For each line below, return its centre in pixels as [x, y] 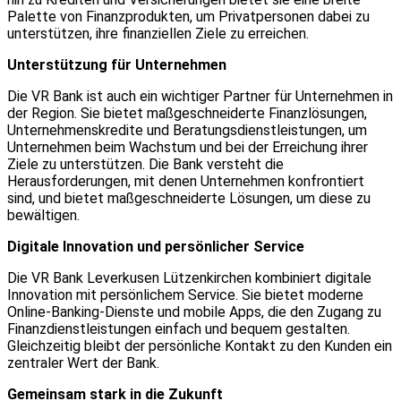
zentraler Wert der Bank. [83, 363]
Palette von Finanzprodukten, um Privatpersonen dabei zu [188, 16]
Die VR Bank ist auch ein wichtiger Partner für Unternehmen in [200, 96]
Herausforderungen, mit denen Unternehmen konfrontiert [186, 181]
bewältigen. [43, 215]
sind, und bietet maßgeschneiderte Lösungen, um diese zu [189, 198]
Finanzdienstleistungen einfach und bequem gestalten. [179, 328]
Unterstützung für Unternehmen [117, 64]
